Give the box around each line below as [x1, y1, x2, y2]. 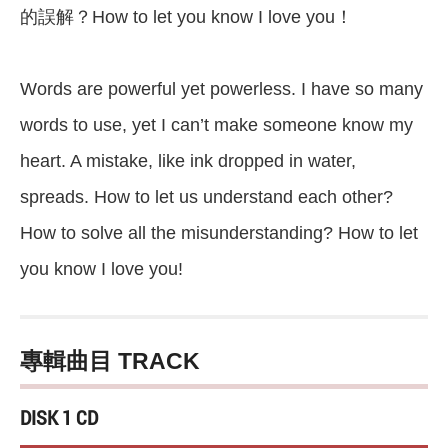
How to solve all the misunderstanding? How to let [20, 223, 418, 244]
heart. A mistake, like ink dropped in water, [20, 151, 356, 172]
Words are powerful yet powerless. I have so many [20, 79, 423, 100]
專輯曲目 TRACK [20, 349, 200, 375]
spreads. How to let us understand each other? [20, 187, 393, 208]
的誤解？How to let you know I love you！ [20, 7, 353, 28]
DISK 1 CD [20, 404, 98, 431]
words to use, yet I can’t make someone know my [20, 115, 413, 136]
